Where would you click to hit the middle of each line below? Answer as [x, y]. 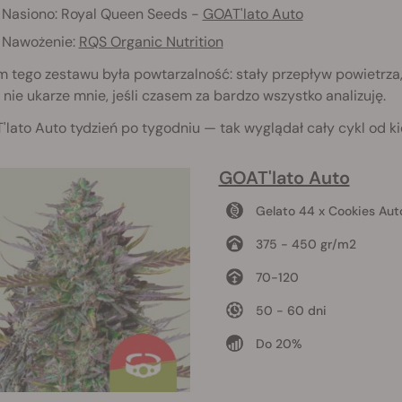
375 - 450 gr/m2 [306, 245]
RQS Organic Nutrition [151, 42]
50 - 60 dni [291, 311]
